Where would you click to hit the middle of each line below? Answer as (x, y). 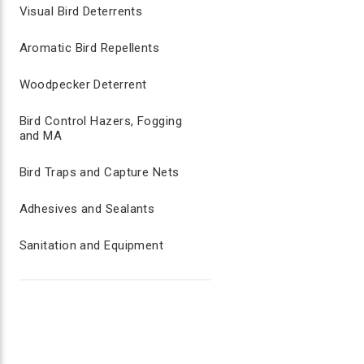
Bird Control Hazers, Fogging (100, 121)
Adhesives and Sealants (87, 209)
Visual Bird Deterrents (81, 11)
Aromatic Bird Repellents (89, 48)
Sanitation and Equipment (91, 245)
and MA (41, 136)
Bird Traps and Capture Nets (99, 172)
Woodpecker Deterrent (83, 84)
